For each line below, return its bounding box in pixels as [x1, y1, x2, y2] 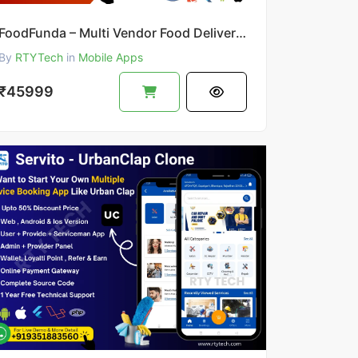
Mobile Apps [78, 50, 143, 64]
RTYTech [14, 50, 63, 64]
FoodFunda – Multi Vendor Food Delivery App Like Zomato [235, 24, 246, 41]
